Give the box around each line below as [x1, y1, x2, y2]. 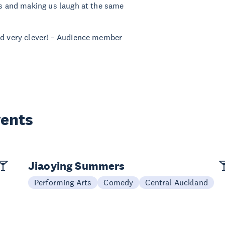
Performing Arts [34, 177, 92, 187]
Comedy [103, 177, 134, 187]
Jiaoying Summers [28, 159, 125, 173]
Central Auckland [145, 177, 208, 187]
